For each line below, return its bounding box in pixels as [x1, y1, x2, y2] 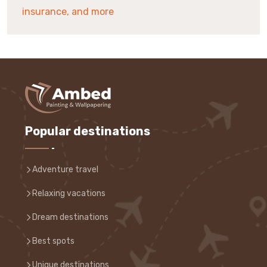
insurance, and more [22, 6, 114, 17]
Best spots [32, 236, 74, 246]
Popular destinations [25, 124, 150, 138]
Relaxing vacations [32, 188, 105, 198]
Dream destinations [32, 212, 108, 222]
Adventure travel [32, 164, 98, 175]
